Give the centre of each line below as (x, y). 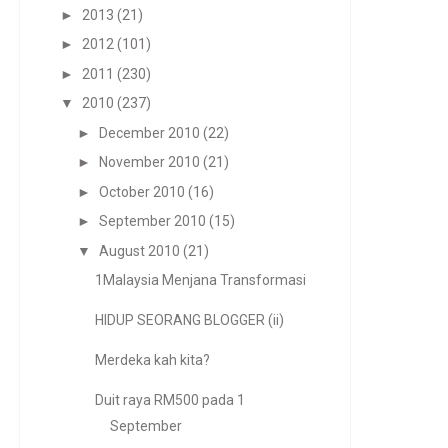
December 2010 (149, 132)
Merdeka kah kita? (152, 360)
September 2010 (152, 221)
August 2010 (139, 250)
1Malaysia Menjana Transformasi (200, 280)
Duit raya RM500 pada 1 (169, 400)
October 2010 (141, 191)
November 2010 (149, 162)
